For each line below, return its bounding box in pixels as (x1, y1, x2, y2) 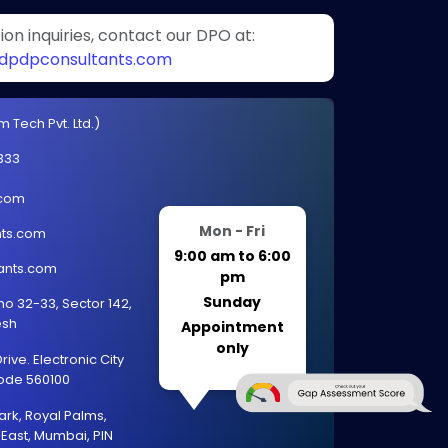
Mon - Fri (199, 221, 266, 241)
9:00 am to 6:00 (173, 246, 291, 266)
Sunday (203, 292, 262, 312)
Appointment (180, 317, 284, 337)
